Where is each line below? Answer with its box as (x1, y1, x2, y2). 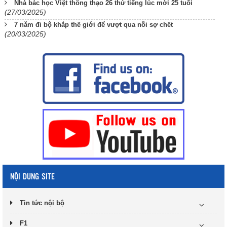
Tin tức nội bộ (20, 199, 64, 207)
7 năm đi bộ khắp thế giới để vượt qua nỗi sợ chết (14, 21, 173, 28)
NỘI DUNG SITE (10, 170, 55, 182)
